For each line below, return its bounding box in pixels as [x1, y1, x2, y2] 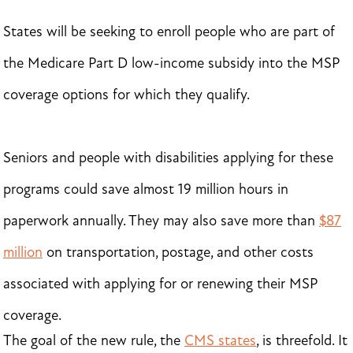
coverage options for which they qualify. [3, 86, 250, 103]
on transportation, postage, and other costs [43, 243, 314, 261]
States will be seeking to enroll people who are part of [3, 23, 335, 40]
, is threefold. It [256, 332, 347, 349]
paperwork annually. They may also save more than [3, 212, 319, 229]
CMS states [184, 332, 256, 349]
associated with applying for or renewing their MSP [3, 275, 317, 292]
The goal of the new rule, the [3, 332, 184, 349]
